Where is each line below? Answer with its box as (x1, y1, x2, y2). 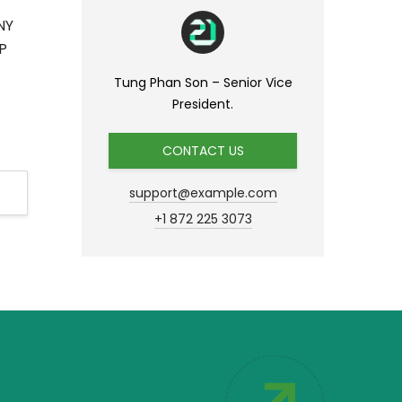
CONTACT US (162, 142, 244, 160)
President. (172, 95, 233, 113)
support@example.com (128, 184, 277, 202)
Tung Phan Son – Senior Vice (113, 74, 293, 92)
